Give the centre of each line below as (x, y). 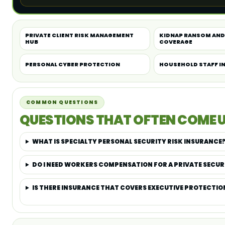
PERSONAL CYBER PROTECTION (73, 64)
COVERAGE (176, 42)
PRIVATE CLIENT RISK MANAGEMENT (79, 35)
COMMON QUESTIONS (62, 102)
